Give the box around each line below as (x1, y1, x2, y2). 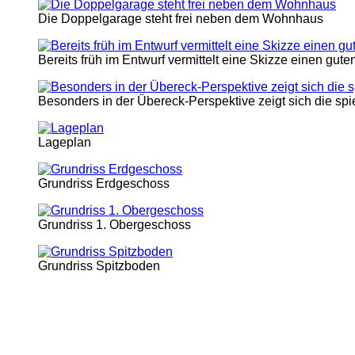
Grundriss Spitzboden (38, 258, 160, 273)
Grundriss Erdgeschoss (38, 176, 170, 190)
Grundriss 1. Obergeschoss (38, 217, 191, 231)
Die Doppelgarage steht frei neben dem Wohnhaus (38, 11, 323, 25)
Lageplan (38, 135, 91, 149)
